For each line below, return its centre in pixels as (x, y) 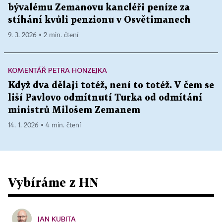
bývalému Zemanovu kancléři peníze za (99, 8)
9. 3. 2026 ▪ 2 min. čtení (43, 35)
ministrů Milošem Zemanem (74, 111)
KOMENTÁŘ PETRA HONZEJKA (57, 70)
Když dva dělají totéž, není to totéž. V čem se (111, 86)
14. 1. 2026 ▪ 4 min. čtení (44, 126)
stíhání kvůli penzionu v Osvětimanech (99, 20)
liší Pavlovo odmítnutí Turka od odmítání (105, 98)
